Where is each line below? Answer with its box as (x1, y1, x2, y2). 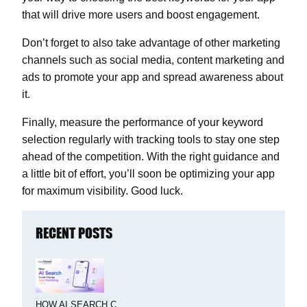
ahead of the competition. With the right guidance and (22, 150, 280, 162)
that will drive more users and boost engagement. (22, 8, 260, 21)
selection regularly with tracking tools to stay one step (22, 133, 280, 145)
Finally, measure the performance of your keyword (22, 116, 263, 128)
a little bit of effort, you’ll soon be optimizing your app (22, 167, 275, 180)
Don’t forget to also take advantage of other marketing (22, 36, 280, 49)
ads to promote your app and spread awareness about (22, 71, 283, 83)
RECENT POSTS (36, 223, 112, 241)
